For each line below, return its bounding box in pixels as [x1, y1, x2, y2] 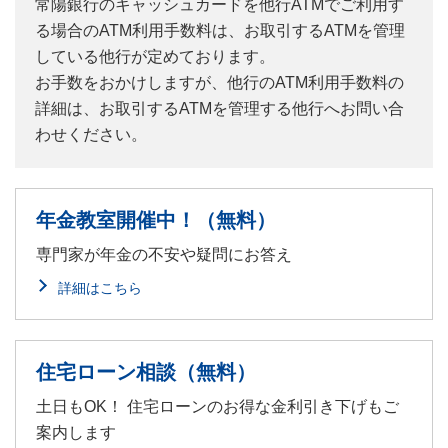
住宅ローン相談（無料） [36, 361, 256, 384]
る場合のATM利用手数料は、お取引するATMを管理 [35, 22, 405, 40]
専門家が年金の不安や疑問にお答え [36, 246, 292, 264]
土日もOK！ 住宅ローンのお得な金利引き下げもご [36, 398, 399, 416]
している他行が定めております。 [35, 48, 275, 66]
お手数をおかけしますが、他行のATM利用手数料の [35, 74, 404, 92]
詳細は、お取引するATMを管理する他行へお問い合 [35, 100, 404, 118]
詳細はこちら [58, 280, 142, 297]
